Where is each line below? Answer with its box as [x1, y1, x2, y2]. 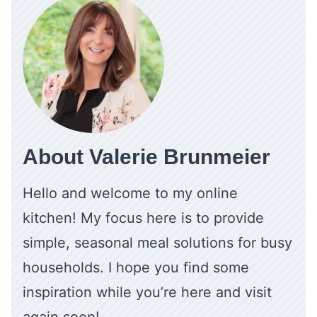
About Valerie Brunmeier [23, 145, 270, 169]
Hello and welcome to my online [23, 185, 238, 202]
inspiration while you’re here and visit [23, 284, 272, 301]
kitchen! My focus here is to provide [23, 209, 264, 227]
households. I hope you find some [23, 259, 249, 277]
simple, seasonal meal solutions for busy [23, 234, 292, 252]
